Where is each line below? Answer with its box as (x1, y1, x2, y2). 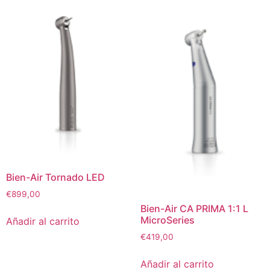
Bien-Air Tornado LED (6, 171, 105, 183)
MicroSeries (140, 214, 195, 227)
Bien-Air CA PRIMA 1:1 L (140, 202, 248, 215)
